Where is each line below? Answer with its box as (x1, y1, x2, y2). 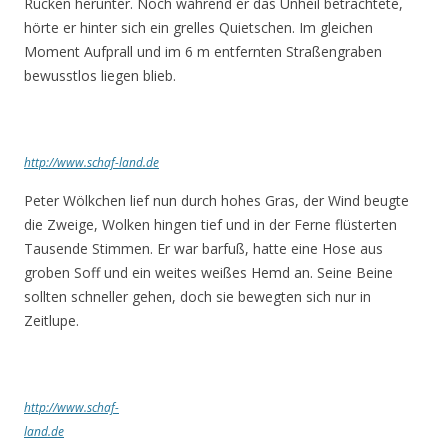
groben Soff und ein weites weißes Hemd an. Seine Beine (24, 263, 393, 282)
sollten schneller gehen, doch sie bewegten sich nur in (24, 287, 371, 306)
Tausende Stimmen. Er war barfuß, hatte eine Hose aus (24, 239, 383, 258)
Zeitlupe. (24, 311, 79, 330)
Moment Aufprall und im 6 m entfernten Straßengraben (24, 42, 382, 61)
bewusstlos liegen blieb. (24, 66, 176, 85)
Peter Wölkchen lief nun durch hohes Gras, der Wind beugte (24, 191, 409, 210)
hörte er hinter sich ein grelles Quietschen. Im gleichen (24, 18, 373, 37)
